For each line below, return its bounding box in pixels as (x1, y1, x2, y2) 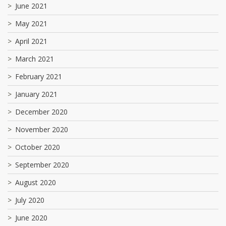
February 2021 (15, 71, 62, 81)
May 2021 (15, 18, 47, 28)
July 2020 (15, 195, 44, 205)
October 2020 (15, 142, 60, 152)
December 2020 (15, 106, 68, 117)
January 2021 (15, 89, 58, 99)
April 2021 (15, 36, 47, 46)
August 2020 (15, 177, 56, 187)
